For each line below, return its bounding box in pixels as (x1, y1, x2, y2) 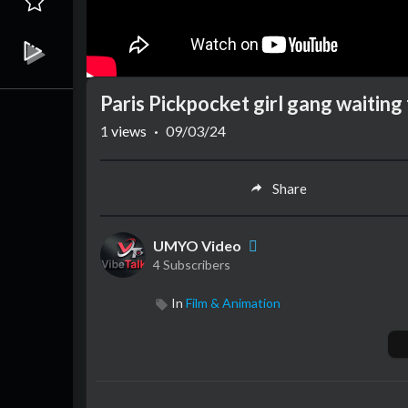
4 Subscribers (153, 257, 230, 273)
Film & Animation (186, 295, 280, 311)
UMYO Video (153, 237, 244, 255)
